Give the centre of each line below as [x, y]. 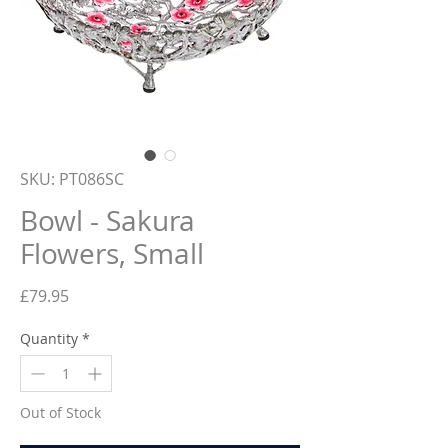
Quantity [49, 339]
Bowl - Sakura [107, 221]
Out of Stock [60, 413]
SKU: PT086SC [72, 179]
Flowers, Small [112, 254]
